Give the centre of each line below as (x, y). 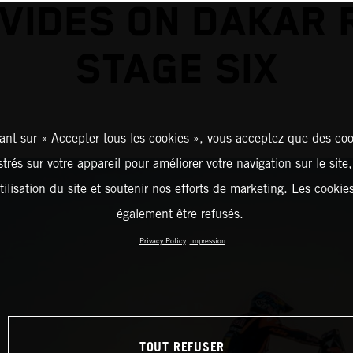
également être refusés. (180, 214)
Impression (207, 241)
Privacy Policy (162, 241)
